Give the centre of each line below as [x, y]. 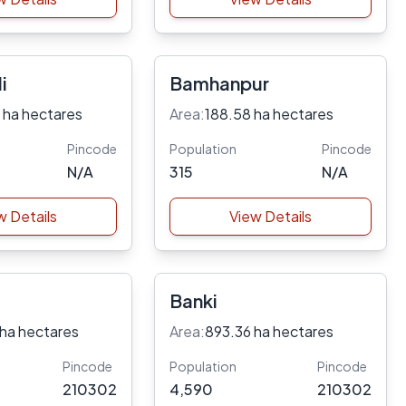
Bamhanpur [219, 83]
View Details [270, 216]
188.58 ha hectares [269, 114]
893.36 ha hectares [269, 331]
